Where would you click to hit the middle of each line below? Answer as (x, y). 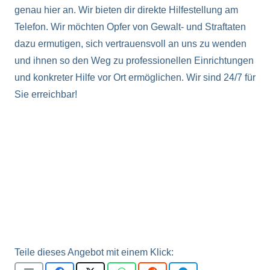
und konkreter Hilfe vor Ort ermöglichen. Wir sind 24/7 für (135, 78)
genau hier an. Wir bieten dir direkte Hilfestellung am (126, 10)
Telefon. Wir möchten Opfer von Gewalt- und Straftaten (130, 27)
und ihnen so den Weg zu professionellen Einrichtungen (134, 61)
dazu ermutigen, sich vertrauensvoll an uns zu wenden (130, 44)
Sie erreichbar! (46, 95)
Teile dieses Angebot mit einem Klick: (94, 253)
